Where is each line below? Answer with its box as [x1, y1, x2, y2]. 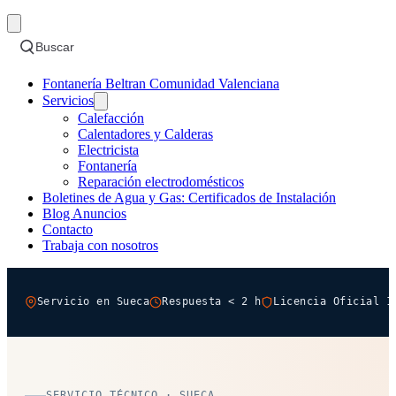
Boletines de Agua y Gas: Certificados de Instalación [42, 189, 336, 205]
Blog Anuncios [42, 205, 126, 221]
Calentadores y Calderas [78, 126, 213, 141]
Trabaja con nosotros [42, 237, 158, 253]
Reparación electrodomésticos [78, 173, 244, 189]
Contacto [42, 221, 93, 237]
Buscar [35, 40, 74, 55]
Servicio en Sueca [37, 295, 150, 308]
